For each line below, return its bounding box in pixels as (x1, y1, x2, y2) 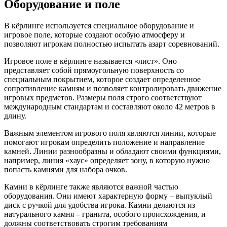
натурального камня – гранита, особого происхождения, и (4, 210, 206, 219)
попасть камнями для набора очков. (4, 165, 127, 174)
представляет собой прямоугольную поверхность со (4, 66, 184, 75)
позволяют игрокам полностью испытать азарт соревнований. (4, 40, 219, 49)
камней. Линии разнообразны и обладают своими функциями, (4, 147, 221, 156)
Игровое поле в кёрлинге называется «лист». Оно (4, 57, 177, 66)
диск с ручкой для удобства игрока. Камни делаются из (4, 201, 195, 210)
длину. (4, 111, 26, 121)
